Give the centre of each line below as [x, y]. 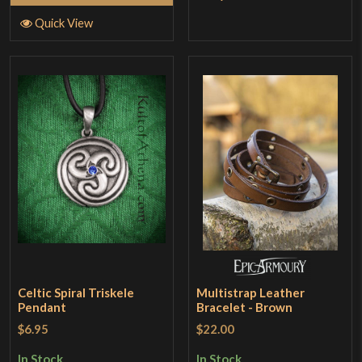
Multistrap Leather [251, 293]
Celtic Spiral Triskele [76, 293]
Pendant [42, 307]
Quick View [63, 22]
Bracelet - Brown [245, 307]
